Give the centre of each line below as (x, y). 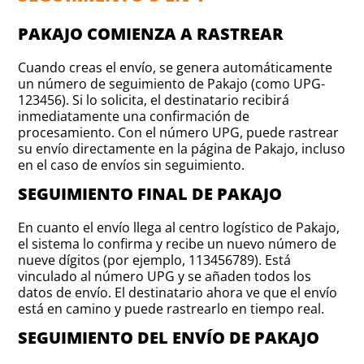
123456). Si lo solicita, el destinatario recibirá (154, 100)
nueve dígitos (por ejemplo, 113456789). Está (155, 260)
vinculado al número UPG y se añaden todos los (165, 276)
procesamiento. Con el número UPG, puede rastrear (179, 132)
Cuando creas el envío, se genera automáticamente (175, 67)
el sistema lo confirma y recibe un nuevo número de (178, 243)
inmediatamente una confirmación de (134, 116)
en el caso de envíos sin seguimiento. (132, 165)
